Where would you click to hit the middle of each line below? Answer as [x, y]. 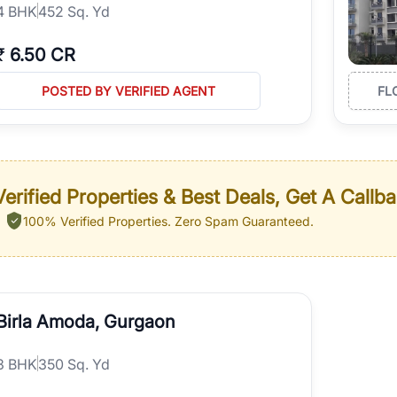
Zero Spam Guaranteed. [242, 221]
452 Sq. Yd [74, 11]
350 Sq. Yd [74, 364]
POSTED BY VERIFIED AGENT [128, 91]
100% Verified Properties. [97, 221]
